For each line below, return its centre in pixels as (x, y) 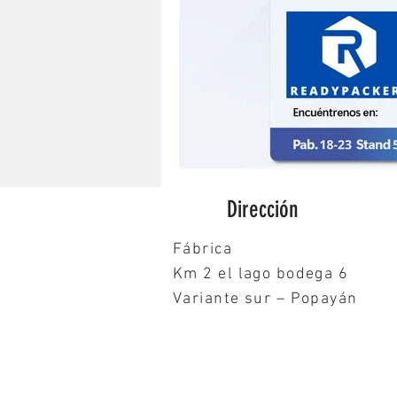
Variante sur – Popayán (265, 299)
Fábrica (203, 249)
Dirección (263, 209)
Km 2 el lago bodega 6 (261, 274)
